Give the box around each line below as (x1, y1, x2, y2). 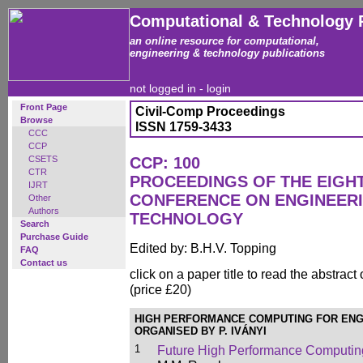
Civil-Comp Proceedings (135, 104, 285, 118)
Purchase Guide (20, 232, 88, 241)
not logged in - (130, 83, 207, 95)
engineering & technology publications (130, 47, 325, 59)
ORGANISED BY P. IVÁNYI (135, 325, 267, 337)
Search (20, 219, 49, 228)
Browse (20, 115, 53, 125)
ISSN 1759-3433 (135, 119, 232, 134)
